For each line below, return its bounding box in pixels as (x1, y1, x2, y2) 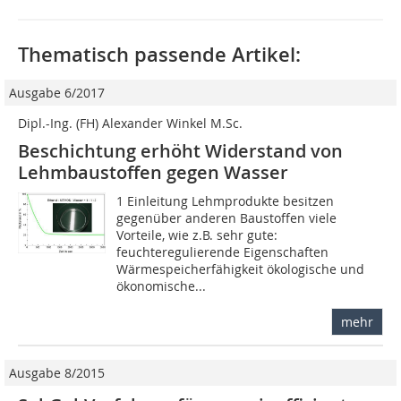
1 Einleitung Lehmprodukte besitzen (116, 192, 335, 209)
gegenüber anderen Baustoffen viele (116, 209, 337, 226)
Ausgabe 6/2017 (9, 83, 105, 101)
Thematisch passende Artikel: (18, 40, 301, 68)
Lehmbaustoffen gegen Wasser (18, 159, 288, 184)
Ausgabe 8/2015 (9, 363, 105, 381)
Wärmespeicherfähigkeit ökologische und (116, 260, 365, 277)
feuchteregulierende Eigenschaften (116, 243, 329, 260)
